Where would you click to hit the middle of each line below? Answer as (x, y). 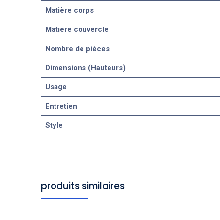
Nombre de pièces (77, 48)
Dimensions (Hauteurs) (85, 68)
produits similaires (82, 186)
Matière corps (69, 10)
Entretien (61, 106)
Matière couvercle (77, 29)
